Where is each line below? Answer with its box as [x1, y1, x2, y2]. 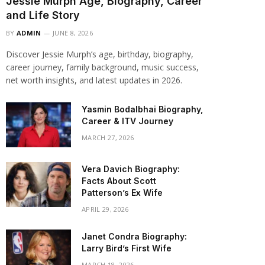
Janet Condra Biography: [82, 231, 187, 241]
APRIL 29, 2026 [82, 205, 129, 214]
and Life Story [6, 9, 80, 21]
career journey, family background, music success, [6, 62, 199, 73]
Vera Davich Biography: [82, 164, 180, 174]
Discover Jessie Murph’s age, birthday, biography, [6, 49, 193, 60]
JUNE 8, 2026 [53, 28, 93, 37]
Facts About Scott [82, 176, 156, 186]
